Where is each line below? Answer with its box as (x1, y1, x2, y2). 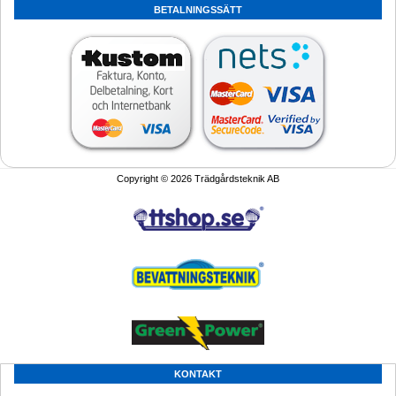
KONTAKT (174, 369, 222, 380)
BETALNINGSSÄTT (154, 4, 242, 16)
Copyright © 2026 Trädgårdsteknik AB (117, 173, 279, 185)
